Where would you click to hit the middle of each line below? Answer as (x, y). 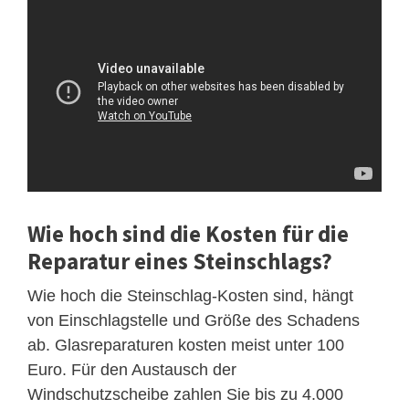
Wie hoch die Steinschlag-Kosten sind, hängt (190, 295)
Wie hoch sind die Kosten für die (188, 233)
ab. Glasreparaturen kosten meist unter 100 (186, 345)
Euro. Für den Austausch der (132, 369)
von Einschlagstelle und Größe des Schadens (194, 320)
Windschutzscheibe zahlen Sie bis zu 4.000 (185, 394)
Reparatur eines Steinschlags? (180, 261)
